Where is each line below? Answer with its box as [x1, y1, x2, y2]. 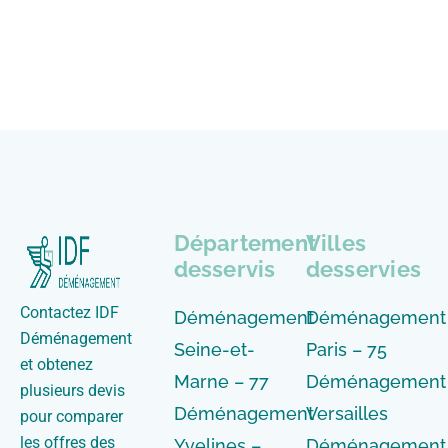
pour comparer [20, 406, 123, 426]
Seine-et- [173, 338, 255, 360]
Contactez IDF [20, 302, 119, 322]
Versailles [305, 402, 388, 424]
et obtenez [20, 354, 93, 374]
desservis [173, 255, 276, 282]
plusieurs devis [20, 380, 125, 400]
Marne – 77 [173, 370, 269, 392]
